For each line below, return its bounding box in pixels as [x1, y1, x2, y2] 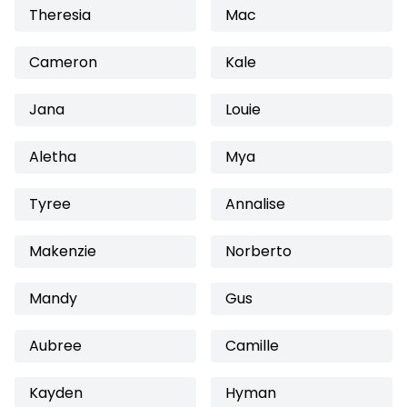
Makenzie [29, 241, 96, 262]
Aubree [29, 335, 82, 356]
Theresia [29, 5, 91, 25]
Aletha [29, 146, 76, 167]
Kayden [29, 382, 83, 403]
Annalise [225, 194, 285, 214]
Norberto [225, 241, 292, 262]
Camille [225, 335, 279, 356]
